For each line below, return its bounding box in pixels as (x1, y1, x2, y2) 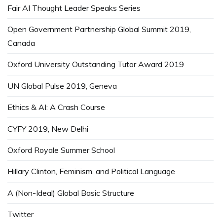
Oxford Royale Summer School (7, 145, 115, 155)
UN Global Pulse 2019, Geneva (7, 80, 117, 91)
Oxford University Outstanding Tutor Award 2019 (7, 59, 184, 70)
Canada (7, 38, 35, 48)
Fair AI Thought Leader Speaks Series (7, 2, 141, 13)
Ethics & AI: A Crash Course (7, 102, 105, 112)
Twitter (7, 209, 34, 220)
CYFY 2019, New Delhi (7, 123, 88, 134)
